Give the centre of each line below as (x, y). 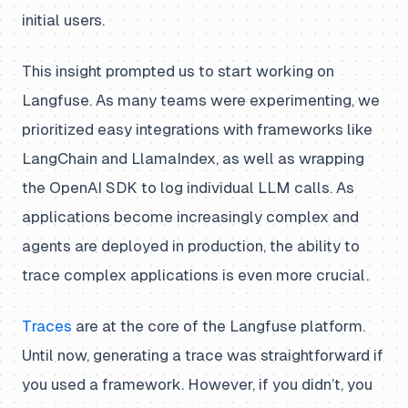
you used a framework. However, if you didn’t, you (197, 384)
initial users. (63, 20)
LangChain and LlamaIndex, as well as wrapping (193, 158)
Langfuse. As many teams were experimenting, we (201, 100)
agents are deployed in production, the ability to (191, 246)
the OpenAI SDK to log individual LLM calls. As (188, 188)
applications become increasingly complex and (190, 217)
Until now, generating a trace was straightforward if (203, 355)
